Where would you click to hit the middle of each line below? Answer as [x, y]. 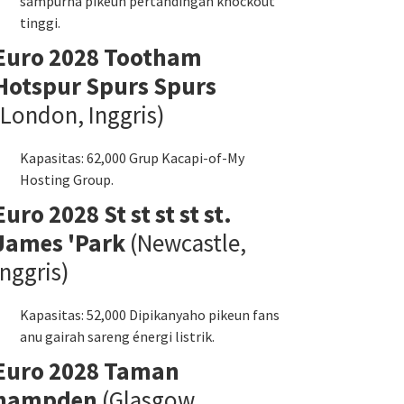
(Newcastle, [186, 243]
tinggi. [40, 23]
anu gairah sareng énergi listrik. [117, 336]
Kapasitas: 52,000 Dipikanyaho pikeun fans [150, 315]
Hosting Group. [67, 179]
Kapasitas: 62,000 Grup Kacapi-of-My [132, 158]
